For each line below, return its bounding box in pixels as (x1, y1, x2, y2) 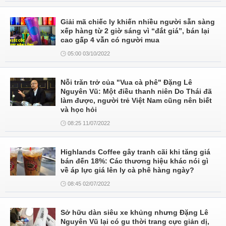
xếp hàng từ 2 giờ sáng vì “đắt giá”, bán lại (61, 27, 209, 35)
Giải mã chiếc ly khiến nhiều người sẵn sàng (61, 18, 215, 26)
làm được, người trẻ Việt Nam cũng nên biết (61, 96, 212, 104)
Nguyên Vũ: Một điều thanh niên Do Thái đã (61, 87, 212, 95)
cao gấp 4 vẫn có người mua (61, 36, 159, 44)
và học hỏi (61, 105, 97, 114)
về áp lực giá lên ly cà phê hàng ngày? (61, 166, 194, 174)
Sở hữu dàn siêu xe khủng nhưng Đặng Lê (61, 208, 208, 216)
